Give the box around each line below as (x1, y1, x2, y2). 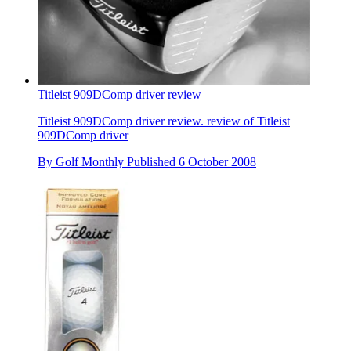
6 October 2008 (179, 154, 256, 168)
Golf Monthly (56, 154, 124, 168)
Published (127, 154, 179, 168)
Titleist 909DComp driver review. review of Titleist (38, 114, 290, 128)
